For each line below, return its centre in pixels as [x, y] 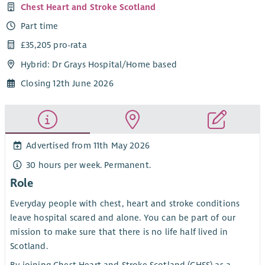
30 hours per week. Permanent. [88, 165]
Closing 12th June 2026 [67, 83]
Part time [40, 26]
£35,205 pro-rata [54, 45]
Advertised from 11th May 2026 [88, 146]
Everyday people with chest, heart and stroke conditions [125, 203]
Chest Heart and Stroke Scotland [88, 7]
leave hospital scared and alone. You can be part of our [123, 217]
